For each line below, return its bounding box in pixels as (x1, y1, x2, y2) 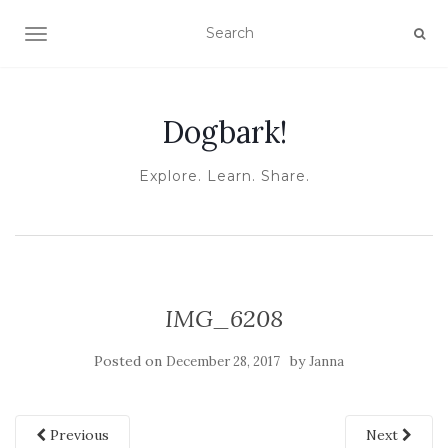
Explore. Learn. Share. (138, 167, 310, 185)
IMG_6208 (164, 303, 284, 334)
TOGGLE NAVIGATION (35, 27, 194, 45)
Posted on (94, 352, 166, 370)
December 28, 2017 (166, 353, 280, 370)
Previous (46, 426, 109, 444)
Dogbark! (161, 113, 287, 151)
